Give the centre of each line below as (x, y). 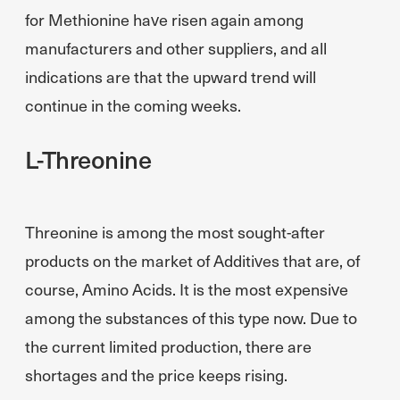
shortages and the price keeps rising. (156, 375)
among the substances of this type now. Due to (191, 317)
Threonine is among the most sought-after (175, 232)
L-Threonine (88, 158)
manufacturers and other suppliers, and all (176, 48)
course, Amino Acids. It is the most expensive (187, 289)
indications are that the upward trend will (171, 76)
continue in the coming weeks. (133, 105)
